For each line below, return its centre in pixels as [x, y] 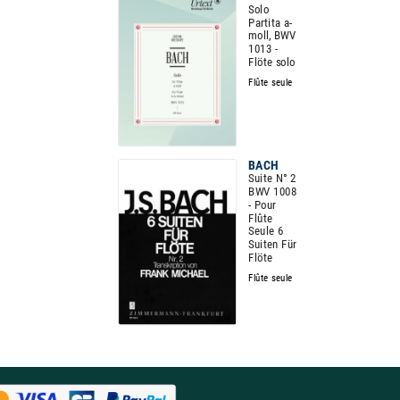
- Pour [262, 205]
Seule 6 [266, 231]
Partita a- [271, 22]
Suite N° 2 [272, 179]
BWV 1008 [273, 192]
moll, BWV [272, 36]
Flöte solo [272, 62]
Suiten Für [273, 244]
